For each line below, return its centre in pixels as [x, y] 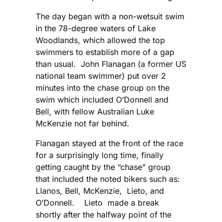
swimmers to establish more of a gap [105, 52]
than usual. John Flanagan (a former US [111, 64]
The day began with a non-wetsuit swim [110, 16]
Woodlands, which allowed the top [100, 40]
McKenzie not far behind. [83, 123]
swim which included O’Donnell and [102, 99]
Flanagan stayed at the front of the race [110, 143]
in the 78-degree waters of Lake [96, 28]
